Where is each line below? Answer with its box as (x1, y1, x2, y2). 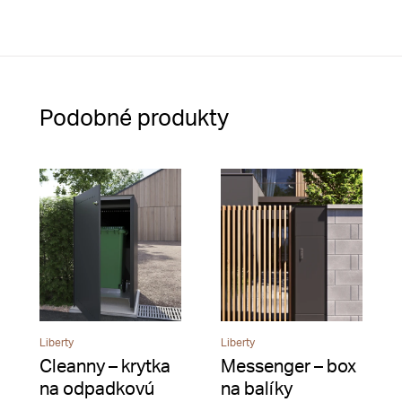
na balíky (221, 380, 293, 399)
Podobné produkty (39, 107, 229, 130)
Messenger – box (221, 358, 356, 377)
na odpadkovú (39, 380, 154, 399)
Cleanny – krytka (39, 358, 170, 377)
